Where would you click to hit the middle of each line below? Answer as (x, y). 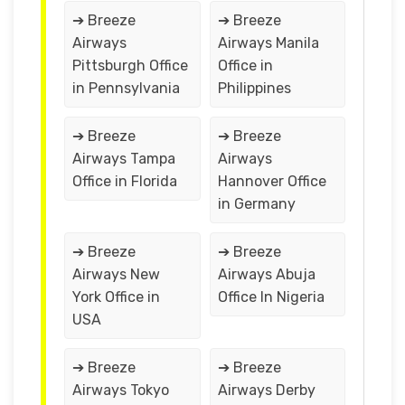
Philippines (254, 88)
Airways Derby (266, 390)
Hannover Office (272, 181)
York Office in (116, 297)
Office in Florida (125, 181)
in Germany (256, 203)
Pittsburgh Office (130, 65)
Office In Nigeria (271, 297)
